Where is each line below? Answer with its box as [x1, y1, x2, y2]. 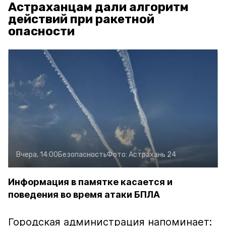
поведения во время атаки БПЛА [8, 189, 160, 200]
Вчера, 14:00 [16, 150, 58, 159]
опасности [8, 24, 75, 38]
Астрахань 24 [129, 150, 176, 159]
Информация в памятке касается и [8, 177, 173, 187]
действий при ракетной [8, 12, 154, 26]
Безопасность [58, 150, 107, 159]
